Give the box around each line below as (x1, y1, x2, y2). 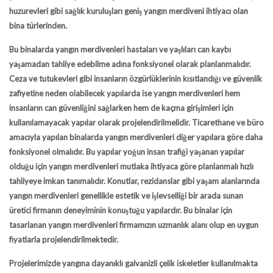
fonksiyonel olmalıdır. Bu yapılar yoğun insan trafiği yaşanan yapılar (9, 147, 244, 157)
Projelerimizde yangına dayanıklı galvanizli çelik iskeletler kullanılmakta (9, 258, 258, 268)
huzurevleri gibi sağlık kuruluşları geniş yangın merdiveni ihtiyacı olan (9, 6, 248, 16)
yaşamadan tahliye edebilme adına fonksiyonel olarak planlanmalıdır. (9, 59, 251, 69)
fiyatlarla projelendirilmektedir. (9, 235, 118, 244)
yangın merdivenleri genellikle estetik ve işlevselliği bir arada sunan (9, 191, 243, 200)
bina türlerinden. (9, 21, 67, 30)
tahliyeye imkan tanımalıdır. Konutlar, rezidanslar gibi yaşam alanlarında (9, 176, 260, 186)
